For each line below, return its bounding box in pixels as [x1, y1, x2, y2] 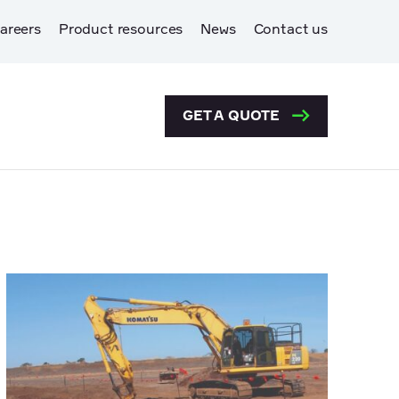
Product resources [58, 23, 183, 37]
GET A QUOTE [182, 109, 283, 124]
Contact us [253, 23, 328, 37]
